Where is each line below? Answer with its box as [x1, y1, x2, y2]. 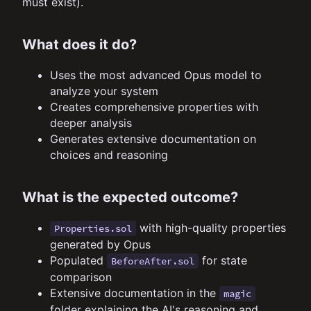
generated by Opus [50, 237, 151, 251]
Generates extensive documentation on [50, 131, 256, 146]
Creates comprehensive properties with [50, 99, 258, 114]
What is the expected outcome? [22, 188, 238, 205]
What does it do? [22, 35, 137, 53]
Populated [50, 253, 107, 267]
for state [199, 253, 247, 267]
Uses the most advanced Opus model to [50, 67, 262, 82]
